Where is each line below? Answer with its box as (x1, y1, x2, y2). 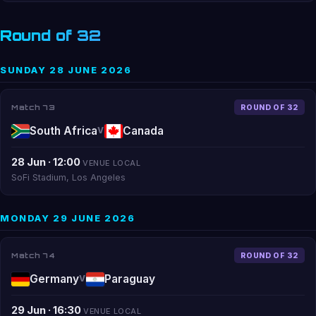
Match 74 (11, 250, 55, 260)
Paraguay (104, 272, 155, 286)
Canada (122, 124, 164, 138)
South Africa (30, 124, 97, 138)
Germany (30, 272, 79, 286)
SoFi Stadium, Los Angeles (11, 172, 126, 183)
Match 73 (11, 102, 55, 112)
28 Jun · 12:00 (11, 156, 80, 169)
